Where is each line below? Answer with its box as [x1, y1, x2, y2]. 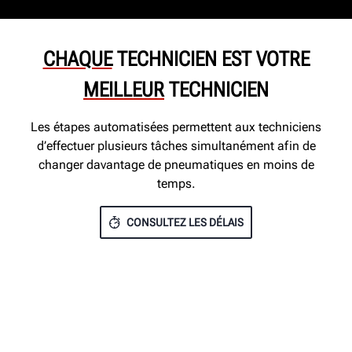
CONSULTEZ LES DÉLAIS [126, 216, 244, 229]
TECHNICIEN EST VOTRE [112, 47, 310, 71]
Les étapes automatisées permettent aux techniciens [31, 119, 321, 135]
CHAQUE [42, 47, 112, 71]
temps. [156, 176, 196, 192]
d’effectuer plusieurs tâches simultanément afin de [36, 138, 316, 154]
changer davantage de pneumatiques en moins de [38, 157, 314, 173]
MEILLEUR [83, 78, 164, 102]
